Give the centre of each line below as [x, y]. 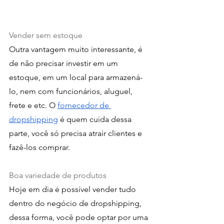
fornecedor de [84, 105]
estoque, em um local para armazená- [76, 77]
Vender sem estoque [46, 35]
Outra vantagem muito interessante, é [77, 49]
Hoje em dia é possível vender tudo [73, 189]
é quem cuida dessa [96, 119]
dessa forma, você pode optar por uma [79, 217]
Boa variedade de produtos [58, 175]
